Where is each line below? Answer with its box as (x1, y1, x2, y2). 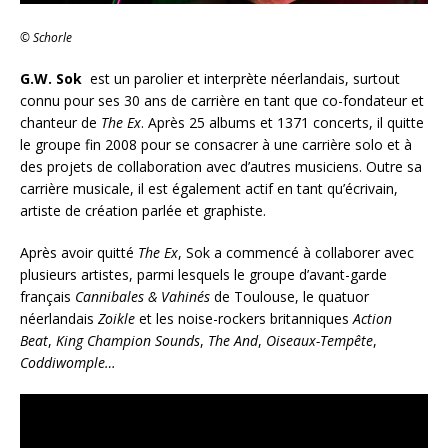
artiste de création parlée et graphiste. (20, 201, 270, 221)
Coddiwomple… (20, 353, 116, 373)
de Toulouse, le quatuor (210, 287, 369, 307)
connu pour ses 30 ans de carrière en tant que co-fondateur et (20, 91, 424, 111)
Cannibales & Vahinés (75, 287, 210, 307)
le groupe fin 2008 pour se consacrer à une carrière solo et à (20, 135, 412, 155)
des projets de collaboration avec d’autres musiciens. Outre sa (20, 157, 422, 177)
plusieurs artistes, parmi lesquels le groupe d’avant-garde (20, 265, 387, 285)
